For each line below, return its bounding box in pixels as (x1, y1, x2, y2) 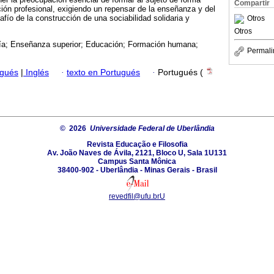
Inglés (23, 67, 49, 77)
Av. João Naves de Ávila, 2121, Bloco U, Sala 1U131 (47, 148, 227, 157)
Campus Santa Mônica (98, 157, 176, 166)
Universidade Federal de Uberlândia (89, 124, 215, 133)
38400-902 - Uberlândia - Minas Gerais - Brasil (57, 165, 217, 174)
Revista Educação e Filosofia (86, 139, 188, 149)
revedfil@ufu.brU (109, 191, 165, 201)
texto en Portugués (67, 67, 140, 77)
